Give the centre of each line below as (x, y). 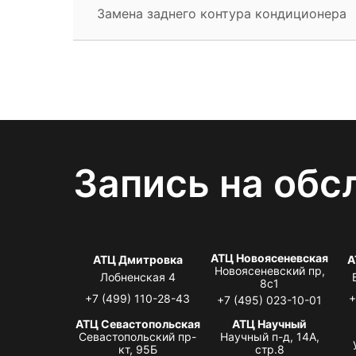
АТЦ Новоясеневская (270, 257)
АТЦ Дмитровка (137, 259)
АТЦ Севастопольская (137, 323)
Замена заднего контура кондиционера (222, 13)
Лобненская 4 (137, 277)
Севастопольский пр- (138, 336)
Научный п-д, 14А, (269, 336)
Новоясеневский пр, (269, 270)
